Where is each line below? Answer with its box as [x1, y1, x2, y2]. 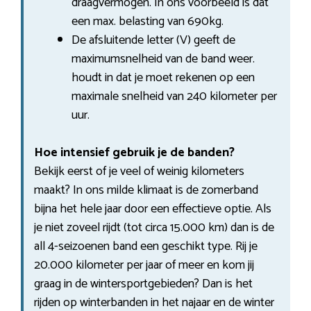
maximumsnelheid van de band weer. [72, 48, 255, 69]
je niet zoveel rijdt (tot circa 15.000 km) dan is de [34, 217, 274, 238]
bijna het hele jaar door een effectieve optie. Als [34, 198, 271, 219]
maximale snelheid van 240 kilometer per [72, 85, 277, 107]
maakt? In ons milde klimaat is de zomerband [34, 179, 258, 201]
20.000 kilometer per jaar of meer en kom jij [34, 254, 254, 276]
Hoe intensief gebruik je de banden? [34, 142, 235, 163]
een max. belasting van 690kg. [72, 10, 224, 32]
